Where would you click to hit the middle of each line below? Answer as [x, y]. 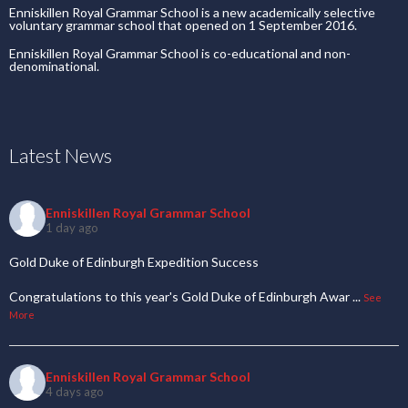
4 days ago [75, 391]
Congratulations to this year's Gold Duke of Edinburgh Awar [179, 296]
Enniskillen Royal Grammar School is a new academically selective [192, 12]
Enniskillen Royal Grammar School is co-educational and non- [180, 53]
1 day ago [72, 227]
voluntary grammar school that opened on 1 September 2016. [183, 25]
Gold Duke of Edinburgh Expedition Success [134, 262]
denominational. [54, 66]
